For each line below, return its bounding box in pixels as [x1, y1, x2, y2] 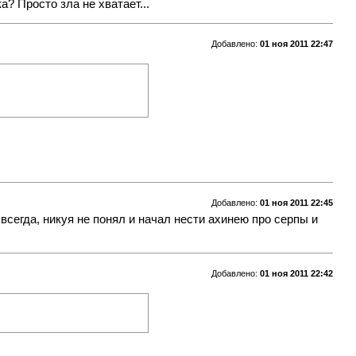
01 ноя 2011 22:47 [259, 38, 333, 48]
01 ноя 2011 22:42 [259, 268, 333, 278]
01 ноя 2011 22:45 [259, 197, 333, 207]
